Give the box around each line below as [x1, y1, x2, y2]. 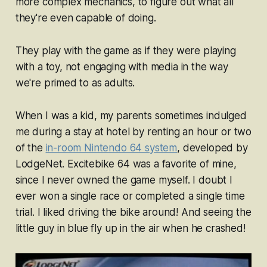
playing [203, 45, 236, 57]
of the [15, 142, 46, 154]
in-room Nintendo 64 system [45, 142, 178, 154]
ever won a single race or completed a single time [15, 190, 245, 203]
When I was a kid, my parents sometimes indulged [15, 110, 247, 122]
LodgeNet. [15, 158, 68, 170]
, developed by [177, 142, 248, 154]
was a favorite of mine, [132, 158, 237, 170]
